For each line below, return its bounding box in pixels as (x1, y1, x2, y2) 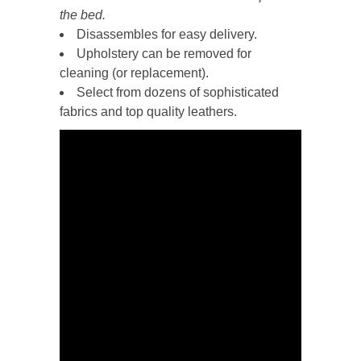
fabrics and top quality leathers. (60, 105, 237, 118)
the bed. (60, 8, 106, 22)
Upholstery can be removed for (77, 47, 251, 60)
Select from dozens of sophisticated (77, 85, 279, 99)
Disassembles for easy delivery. (77, 27, 257, 41)
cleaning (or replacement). (60, 66, 209, 80)
